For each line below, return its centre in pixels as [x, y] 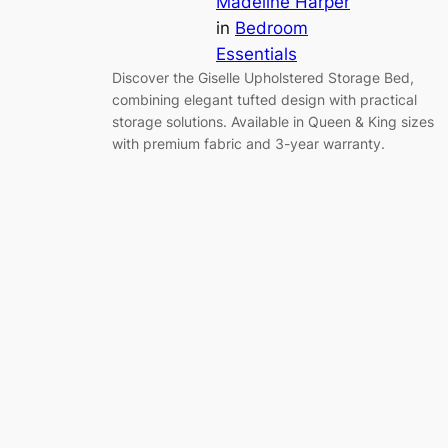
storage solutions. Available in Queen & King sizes [273, 121]
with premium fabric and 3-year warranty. [248, 143]
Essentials [256, 53]
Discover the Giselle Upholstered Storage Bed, [263, 77]
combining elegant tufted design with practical [264, 99]
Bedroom [271, 27]
